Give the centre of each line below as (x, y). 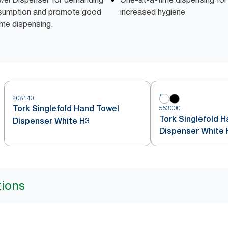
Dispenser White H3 (51, 121)
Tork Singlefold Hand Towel (66, 109)
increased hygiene (153, 12)
